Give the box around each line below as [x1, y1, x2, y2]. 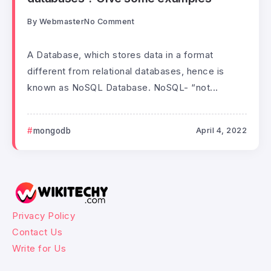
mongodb [33, 125, 71, 135]
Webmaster [39, 16, 84, 26]
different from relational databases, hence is [27, 65, 224, 77]
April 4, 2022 [195, 125, 247, 135]
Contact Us [12, 226, 62, 238]
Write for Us [12, 243, 66, 255]
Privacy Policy [12, 210, 75, 222]
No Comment [84, 16, 134, 26]
